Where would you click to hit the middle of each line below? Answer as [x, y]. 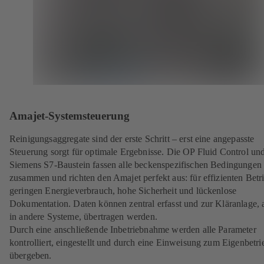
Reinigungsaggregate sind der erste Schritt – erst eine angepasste [132, 139]
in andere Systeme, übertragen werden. [85, 217]
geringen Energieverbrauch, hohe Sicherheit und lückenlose [123, 191]
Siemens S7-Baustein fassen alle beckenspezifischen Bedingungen [136, 165]
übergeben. [31, 256]
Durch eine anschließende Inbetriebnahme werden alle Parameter [133, 230]
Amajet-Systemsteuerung [70, 116]
